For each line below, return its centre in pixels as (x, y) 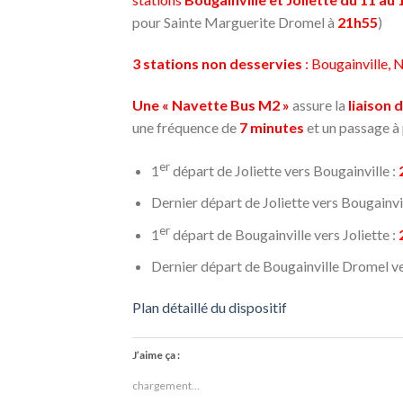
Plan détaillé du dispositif (210, 307)
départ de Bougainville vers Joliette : (284, 235)
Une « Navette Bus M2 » (211, 104)
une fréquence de (186, 127)
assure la (320, 104)
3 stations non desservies (217, 63)
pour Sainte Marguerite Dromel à (235, 22)
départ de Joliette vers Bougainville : (284, 170)
